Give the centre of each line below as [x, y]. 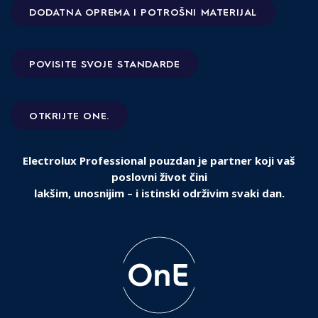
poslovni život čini [159, 176]
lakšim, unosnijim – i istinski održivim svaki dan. [159, 193]
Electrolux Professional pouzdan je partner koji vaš [159, 160]
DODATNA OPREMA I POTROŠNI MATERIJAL [143, 11]
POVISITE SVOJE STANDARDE [105, 63]
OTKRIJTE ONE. [69, 115]
